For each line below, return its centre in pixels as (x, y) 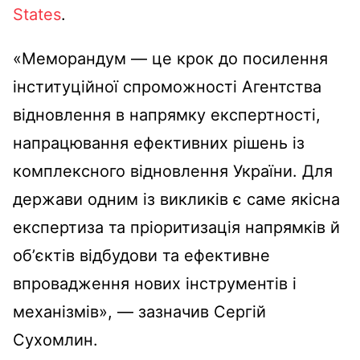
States (37, 14)
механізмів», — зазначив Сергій (139, 311)
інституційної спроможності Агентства (167, 86)
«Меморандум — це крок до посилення (170, 58)
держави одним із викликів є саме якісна (176, 199)
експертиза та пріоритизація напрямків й (176, 227)
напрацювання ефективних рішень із (159, 143)
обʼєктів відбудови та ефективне (141, 255)
